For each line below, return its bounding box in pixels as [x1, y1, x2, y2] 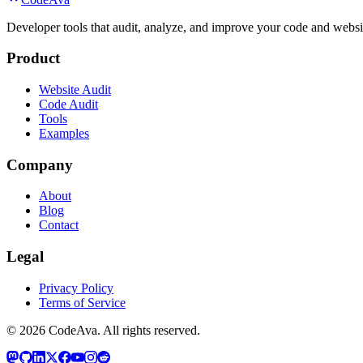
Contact [39, 218, 79, 233]
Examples [39, 126, 89, 141]
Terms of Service [39, 295, 126, 310]
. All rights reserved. [97, 322, 200, 337]
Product [6, 49, 60, 67]
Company [6, 156, 73, 173]
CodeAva [49, 322, 97, 337]
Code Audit [39, 97, 98, 112]
